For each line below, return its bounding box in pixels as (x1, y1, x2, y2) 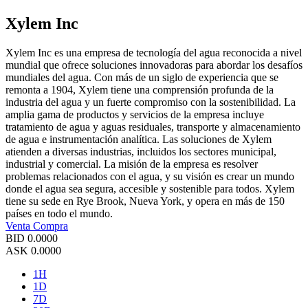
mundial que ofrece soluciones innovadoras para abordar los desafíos (5, 59, 302, 71)
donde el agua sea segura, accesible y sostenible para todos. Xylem (5, 183, 294, 195)
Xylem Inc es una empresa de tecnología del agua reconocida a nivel (5, 47, 302, 59)
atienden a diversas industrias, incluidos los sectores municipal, (5, 146, 276, 158)
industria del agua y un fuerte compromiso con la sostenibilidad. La (5, 96, 296, 109)
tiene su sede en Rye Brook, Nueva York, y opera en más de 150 (5, 195, 285, 208)
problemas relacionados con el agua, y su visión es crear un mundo (5, 170, 294, 183)
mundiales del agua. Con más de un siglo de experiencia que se (5, 71, 278, 84)
